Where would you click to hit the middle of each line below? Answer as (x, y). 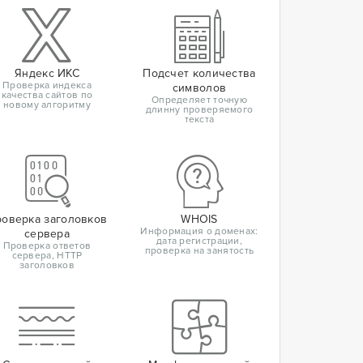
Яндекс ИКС (47, 74)
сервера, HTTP (47, 256)
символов (199, 88)
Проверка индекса (47, 86)
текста (199, 120)
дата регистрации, (199, 241)
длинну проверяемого (199, 110)
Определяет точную (199, 100)
